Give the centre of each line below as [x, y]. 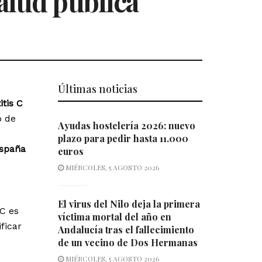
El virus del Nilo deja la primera [129, 204]
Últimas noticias [97, 89]
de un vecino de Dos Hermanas [127, 243]
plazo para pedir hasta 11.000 [123, 139]
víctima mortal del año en [114, 217]
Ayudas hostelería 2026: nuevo [126, 126]
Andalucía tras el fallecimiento [126, 230]
